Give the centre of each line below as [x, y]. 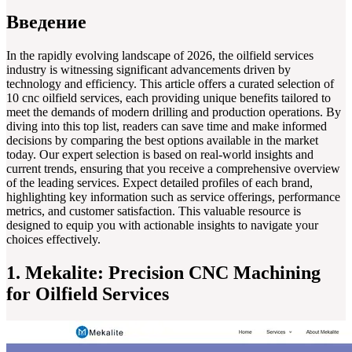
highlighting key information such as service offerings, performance [173, 197]
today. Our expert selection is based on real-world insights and [160, 155]
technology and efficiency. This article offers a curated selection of [170, 84]
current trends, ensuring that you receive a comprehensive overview [173, 169]
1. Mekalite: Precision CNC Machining [163, 273]
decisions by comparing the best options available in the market [162, 141]
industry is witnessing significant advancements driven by [148, 70]
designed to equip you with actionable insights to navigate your [162, 225]
